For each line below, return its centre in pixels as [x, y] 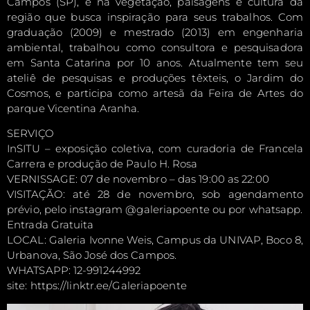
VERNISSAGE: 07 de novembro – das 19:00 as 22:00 [138, 179]
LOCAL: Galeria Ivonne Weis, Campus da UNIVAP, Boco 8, [155, 240]
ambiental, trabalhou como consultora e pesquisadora [155, 47]
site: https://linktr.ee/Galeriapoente [97, 286]
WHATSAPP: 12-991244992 [74, 271]
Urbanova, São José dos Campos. [92, 255]
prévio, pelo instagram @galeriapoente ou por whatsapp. [155, 210]
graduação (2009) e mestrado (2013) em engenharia [155, 32]
